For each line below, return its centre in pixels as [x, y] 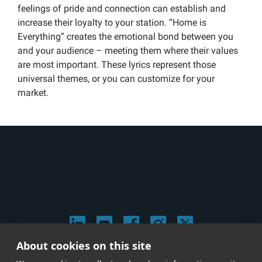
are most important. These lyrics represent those [117, 64]
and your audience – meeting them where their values [128, 50]
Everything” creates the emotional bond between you [125, 36]
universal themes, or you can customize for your [116, 78]
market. [33, 92]
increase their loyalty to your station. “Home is [112, 22]
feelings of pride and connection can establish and [122, 8]
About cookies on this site [84, 246]
